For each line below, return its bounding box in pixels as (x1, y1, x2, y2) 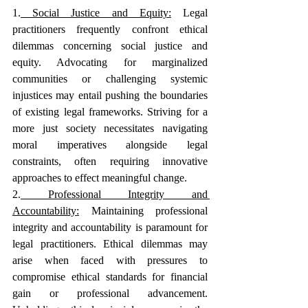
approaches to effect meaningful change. (12, 172, 187, 184)
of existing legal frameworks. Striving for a (12, 106, 208, 118)
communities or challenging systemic (12, 73, 208, 85)
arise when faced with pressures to (12, 254, 208, 266)
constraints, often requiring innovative (12, 155, 208, 167)
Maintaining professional (91, 205, 208, 217)
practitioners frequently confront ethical (12, 23, 208, 35)
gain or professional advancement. (12, 287, 208, 299)
